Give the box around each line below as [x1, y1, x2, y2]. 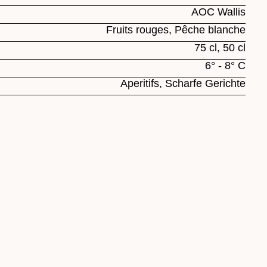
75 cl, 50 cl [194, 42, 246, 54]
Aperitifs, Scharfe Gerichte [120, 77, 246, 90]
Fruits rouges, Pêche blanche [106, 24, 246, 36]
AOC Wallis [191, 6, 246, 18]
